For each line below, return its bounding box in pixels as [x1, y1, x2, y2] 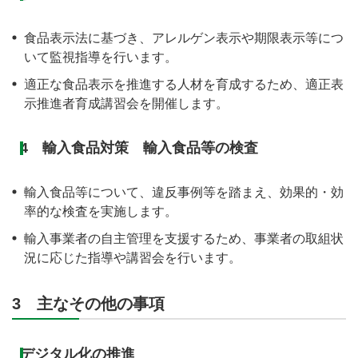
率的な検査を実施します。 [24, 205, 177, 219]
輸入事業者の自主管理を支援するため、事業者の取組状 [24, 232, 344, 246]
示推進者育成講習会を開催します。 [24, 97, 229, 111]
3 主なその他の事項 [12, 295, 165, 313]
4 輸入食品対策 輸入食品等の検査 [20, 140, 258, 157]
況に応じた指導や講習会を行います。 [24, 251, 241, 265]
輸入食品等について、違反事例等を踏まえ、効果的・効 [24, 185, 344, 200]
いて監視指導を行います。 [24, 50, 177, 65]
